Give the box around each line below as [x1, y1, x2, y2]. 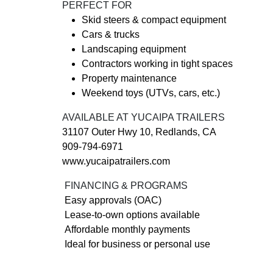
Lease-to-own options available [62, 210, 200, 220]
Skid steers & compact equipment [82, 15, 226, 25]
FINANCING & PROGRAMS [62, 180, 188, 191]
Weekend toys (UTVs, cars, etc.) [82, 88, 220, 98]
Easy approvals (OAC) [62, 195, 161, 205]
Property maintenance [82, 73, 177, 83]
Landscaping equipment [82, 44, 186, 54]
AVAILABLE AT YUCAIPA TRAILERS [62, 112, 225, 122]
